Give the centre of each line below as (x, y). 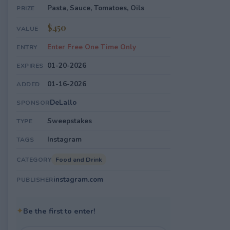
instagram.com (78, 179)
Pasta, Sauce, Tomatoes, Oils (96, 8)
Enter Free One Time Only (92, 47)
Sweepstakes (70, 121)
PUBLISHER (35, 180)
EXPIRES (30, 66)
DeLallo (63, 102)
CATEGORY (34, 160)
